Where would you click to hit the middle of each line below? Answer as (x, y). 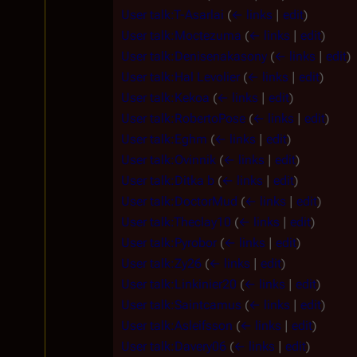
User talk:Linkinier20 (179, 284)
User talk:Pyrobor (169, 242)
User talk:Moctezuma (181, 35)
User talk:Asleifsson (177, 325)
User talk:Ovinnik (169, 159)
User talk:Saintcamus (181, 304)
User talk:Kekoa (165, 97)
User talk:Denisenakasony (194, 56)
